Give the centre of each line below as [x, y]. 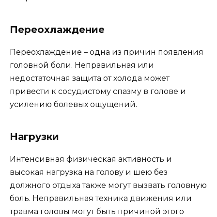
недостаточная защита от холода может [90, 78]
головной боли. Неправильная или [82, 65]
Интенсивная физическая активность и [91, 159]
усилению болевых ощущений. [73, 105]
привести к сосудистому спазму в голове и [98, 92]
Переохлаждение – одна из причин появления [107, 52]
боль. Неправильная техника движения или [101, 199]
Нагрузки [34, 137]
